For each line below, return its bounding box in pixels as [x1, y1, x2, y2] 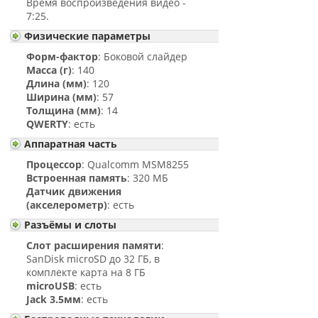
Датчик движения [26, 185, 122, 198]
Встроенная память [26, 171, 128, 185]
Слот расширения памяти [26, 238, 162, 252]
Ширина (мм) [26, 90, 97, 104]
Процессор [26, 158, 82, 171]
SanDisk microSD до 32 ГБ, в [26, 252, 160, 265]
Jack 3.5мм [26, 292, 82, 306]
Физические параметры [24, 29, 151, 43]
